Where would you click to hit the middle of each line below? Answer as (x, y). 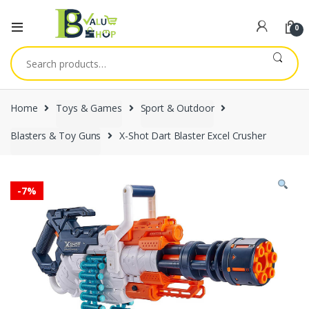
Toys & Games (89, 108)
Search (28, 53)
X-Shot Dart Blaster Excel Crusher (193, 135)
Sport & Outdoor (177, 108)
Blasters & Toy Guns (56, 135)
